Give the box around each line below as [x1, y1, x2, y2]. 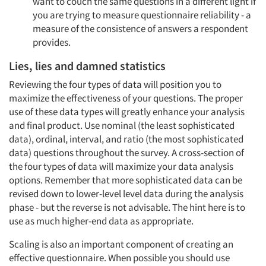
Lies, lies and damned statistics [9, 58, 166, 73]
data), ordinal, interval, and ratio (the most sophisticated [9, 132, 243, 145]
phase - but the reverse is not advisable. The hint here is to [9, 201, 245, 214]
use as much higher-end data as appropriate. [9, 214, 194, 227]
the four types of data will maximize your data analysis [9, 160, 233, 173]
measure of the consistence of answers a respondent [33, 22, 248, 35]
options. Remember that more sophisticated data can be [9, 173, 242, 186]
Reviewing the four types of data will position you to [9, 78, 221, 91]
